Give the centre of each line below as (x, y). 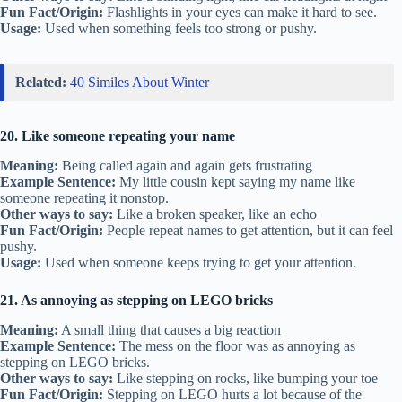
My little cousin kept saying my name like (236, 181)
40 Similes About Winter (140, 82)
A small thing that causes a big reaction (170, 329)
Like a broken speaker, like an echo (215, 214)
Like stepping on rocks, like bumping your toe (245, 378)
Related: (41, 82)
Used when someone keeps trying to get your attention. (199, 262)
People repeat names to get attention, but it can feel (248, 230)
